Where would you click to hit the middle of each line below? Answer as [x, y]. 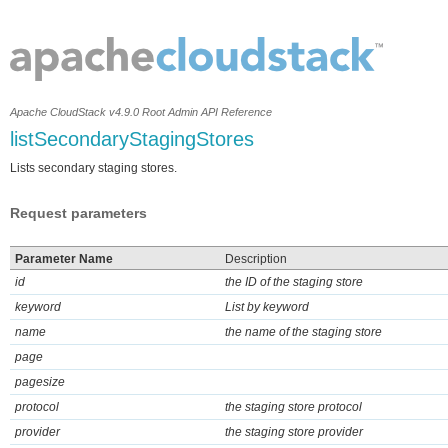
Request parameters [78, 213]
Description [256, 259]
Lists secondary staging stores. [93, 168]
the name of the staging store [303, 332]
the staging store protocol [293, 407]
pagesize [40, 382]
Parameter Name [64, 259]
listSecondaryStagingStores [132, 139]
